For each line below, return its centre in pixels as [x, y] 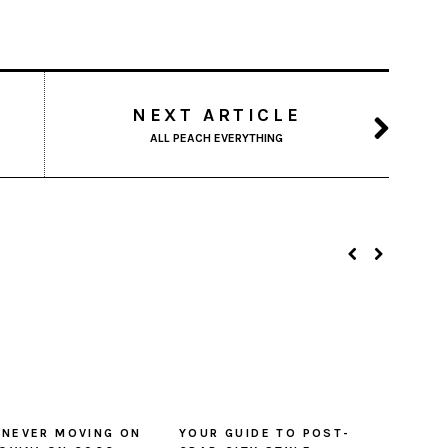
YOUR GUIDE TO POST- [265, 433]
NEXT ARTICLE [216, 115]
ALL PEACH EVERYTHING [216, 138]
